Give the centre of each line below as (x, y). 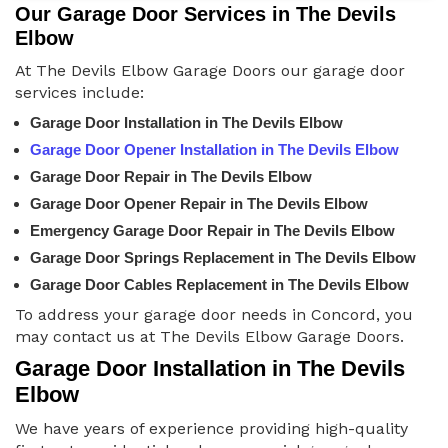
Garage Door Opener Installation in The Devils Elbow (214, 150)
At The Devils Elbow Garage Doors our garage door (210, 71)
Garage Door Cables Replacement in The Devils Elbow (219, 285)
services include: (79, 93)
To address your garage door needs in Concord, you (214, 315)
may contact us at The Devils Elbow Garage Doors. (209, 337)
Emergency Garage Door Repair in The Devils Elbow (212, 231)
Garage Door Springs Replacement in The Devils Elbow (223, 258)
